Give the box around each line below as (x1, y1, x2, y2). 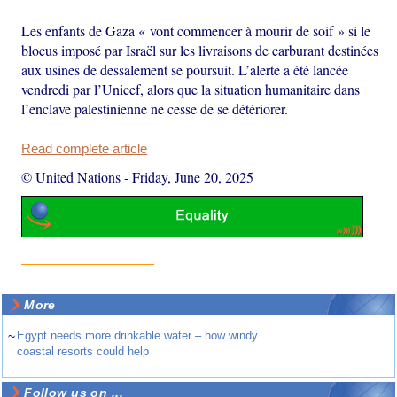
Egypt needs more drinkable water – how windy (17, 329, 259, 343)
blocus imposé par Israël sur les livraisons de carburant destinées (21, 40, 379, 59)
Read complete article (21, 141, 148, 156)
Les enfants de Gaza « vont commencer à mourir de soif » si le (21, 20, 371, 40)
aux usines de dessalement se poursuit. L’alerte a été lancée (21, 59, 349, 79)
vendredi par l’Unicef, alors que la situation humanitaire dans (21, 79, 361, 98)
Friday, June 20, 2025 (132, 167, 254, 186)
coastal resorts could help (17, 345, 150, 359)
